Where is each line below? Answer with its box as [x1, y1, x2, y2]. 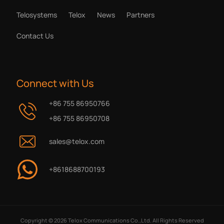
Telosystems [16, 10, 57, 19]
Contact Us [16, 31, 53, 40]
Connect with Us [16, 76, 94, 90]
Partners [126, 10, 154, 19]
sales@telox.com [48, 136, 104, 146]
